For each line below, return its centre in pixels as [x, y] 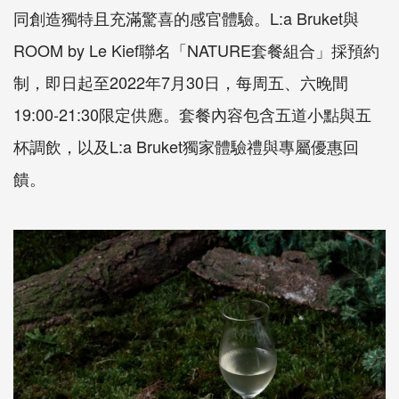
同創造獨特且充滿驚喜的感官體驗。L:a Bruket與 [186, 17]
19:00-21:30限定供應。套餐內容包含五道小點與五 [192, 114]
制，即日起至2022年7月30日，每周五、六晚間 [181, 81]
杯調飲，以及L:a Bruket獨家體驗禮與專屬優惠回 [186, 146]
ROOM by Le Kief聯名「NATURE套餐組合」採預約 [196, 49]
